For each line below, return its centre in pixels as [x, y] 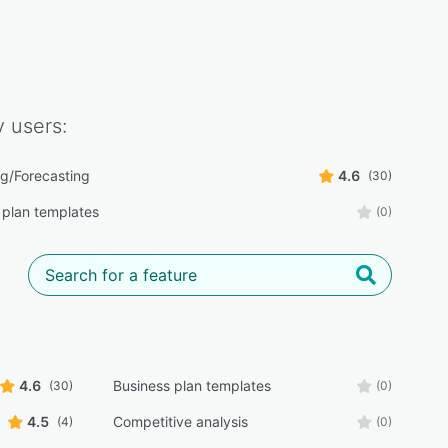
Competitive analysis [180, 421]
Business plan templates [191, 385]
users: [36, 126]
